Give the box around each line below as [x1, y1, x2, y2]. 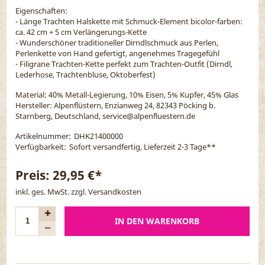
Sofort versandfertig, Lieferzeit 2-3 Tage [69, 141, 207, 152]
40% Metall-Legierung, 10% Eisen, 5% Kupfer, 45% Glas [49, 89, 239, 100]
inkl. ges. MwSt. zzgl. [15, 186, 89, 197]
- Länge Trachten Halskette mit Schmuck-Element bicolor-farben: [15, 15, 243, 27]
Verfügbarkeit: [15, 141, 67, 152]
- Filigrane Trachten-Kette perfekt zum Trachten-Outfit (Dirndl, [15, 58, 233, 69]
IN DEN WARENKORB [115, 215, 199, 227]
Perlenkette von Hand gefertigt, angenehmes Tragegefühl [15, 47, 220, 59]
